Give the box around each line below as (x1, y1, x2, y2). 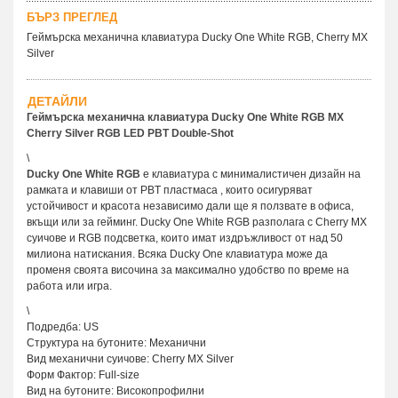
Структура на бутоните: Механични (27, 336, 206, 349)
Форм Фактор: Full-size (27, 368, 139, 381)
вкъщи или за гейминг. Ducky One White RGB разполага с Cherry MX (27, 215, 367, 228)
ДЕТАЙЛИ (28, 93, 87, 108)
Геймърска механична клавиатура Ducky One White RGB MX (27, 110, 344, 123)
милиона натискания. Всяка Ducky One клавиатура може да (27, 247, 328, 260)
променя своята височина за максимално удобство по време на (27, 263, 349, 276)
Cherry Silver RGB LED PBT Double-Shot (27, 126, 234, 139)
